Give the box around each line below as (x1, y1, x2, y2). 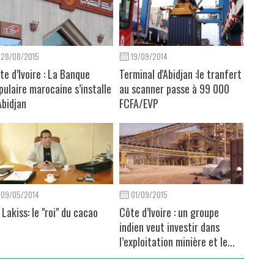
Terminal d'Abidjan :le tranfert (119, 65, 242, 82)
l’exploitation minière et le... (119, 233, 235, 250)
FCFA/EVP (119, 95, 159, 111)
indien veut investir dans (119, 218, 220, 235)
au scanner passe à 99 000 (119, 80, 230, 97)
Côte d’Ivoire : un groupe (119, 204, 220, 220)
